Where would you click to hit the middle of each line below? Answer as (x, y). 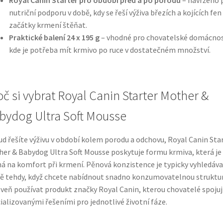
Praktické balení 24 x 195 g (54, 37)
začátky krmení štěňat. (48, 25)
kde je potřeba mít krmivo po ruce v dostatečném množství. (110, 50)
